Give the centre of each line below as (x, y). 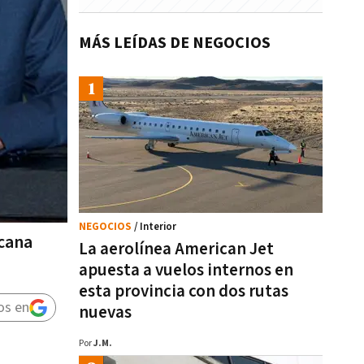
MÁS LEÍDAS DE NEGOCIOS (175, 43)
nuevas (105, 312)
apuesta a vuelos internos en (186, 270)
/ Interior (155, 227)
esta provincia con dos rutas (184, 291)
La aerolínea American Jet (176, 249)
